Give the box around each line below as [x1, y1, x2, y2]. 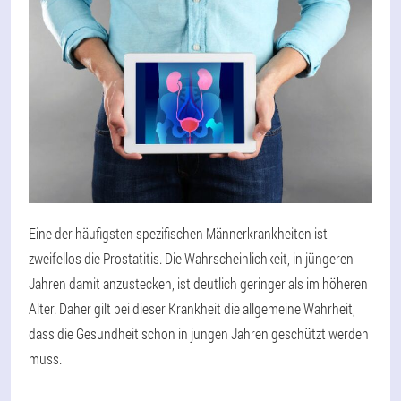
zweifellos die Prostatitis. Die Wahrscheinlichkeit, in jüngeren [29, 249, 354, 269]
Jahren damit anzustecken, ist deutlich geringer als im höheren [29, 274, 368, 294]
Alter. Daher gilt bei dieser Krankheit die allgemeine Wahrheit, [29, 299, 355, 319]
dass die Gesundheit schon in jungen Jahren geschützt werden [29, 324, 369, 344]
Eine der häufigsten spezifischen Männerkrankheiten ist [29, 224, 328, 243]
